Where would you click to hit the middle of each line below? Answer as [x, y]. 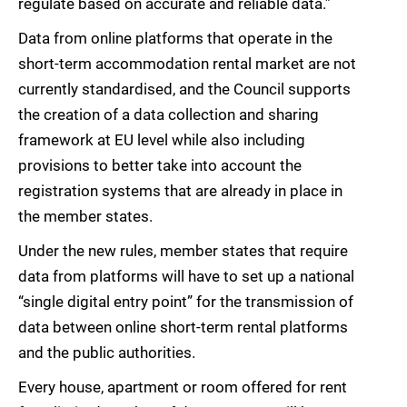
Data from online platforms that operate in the [175, 39]
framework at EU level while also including [162, 140]
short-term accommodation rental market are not [187, 64]
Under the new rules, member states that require [183, 251]
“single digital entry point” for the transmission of [186, 302]
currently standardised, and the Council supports [184, 89]
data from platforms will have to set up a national [186, 277]
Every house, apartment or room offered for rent [183, 387]
